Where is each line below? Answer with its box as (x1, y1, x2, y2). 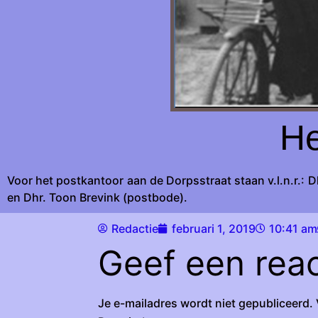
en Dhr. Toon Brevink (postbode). (7, 190, 187, 205)
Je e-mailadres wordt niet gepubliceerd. (98, 296, 313, 311)
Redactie (111, 221, 158, 236)
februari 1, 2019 (172, 221, 256, 236)
